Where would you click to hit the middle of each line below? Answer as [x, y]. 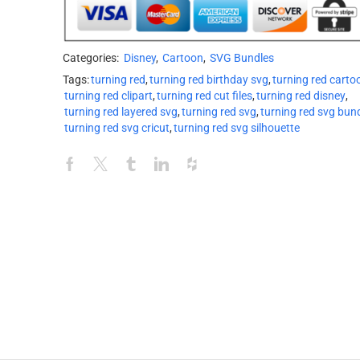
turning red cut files [204, 96]
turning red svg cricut [117, 128]
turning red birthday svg [209, 80]
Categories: [92, 58]
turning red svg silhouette [236, 128]
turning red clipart [108, 96]
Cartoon [182, 58]
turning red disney [301, 96]
